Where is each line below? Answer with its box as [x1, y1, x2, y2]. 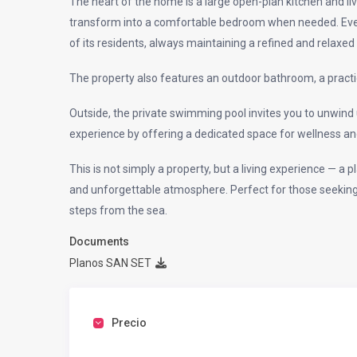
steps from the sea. [69, 204, 167, 218]
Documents [69, 235, 129, 249]
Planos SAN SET [69, 257, 151, 270]
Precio [112, 316, 147, 330]
